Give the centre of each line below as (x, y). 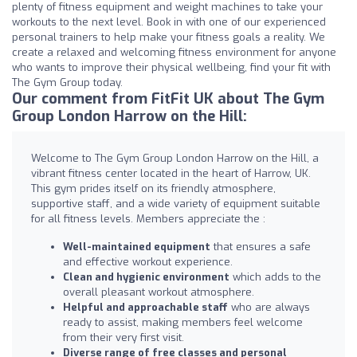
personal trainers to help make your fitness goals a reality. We (169, 37)
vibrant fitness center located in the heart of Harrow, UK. (171, 174)
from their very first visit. (124, 338)
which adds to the (275, 277)
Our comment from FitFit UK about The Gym (168, 99)
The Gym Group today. (67, 83)
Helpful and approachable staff (145, 308)
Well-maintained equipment (137, 247)
